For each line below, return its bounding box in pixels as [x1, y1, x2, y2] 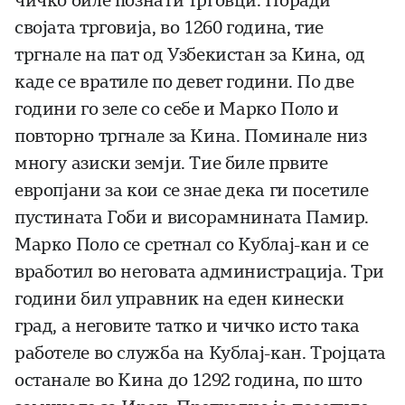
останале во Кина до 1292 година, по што [14, 370, 363, 391]
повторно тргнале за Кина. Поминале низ [14, 126, 367, 147]
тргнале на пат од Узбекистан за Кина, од [14, 44, 365, 66]
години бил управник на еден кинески [14, 288, 344, 310]
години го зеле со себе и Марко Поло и [14, 99, 339, 120]
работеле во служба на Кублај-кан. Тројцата [14, 343, 387, 364]
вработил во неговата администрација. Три [14, 261, 384, 283]
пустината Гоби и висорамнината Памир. [14, 207, 369, 229]
